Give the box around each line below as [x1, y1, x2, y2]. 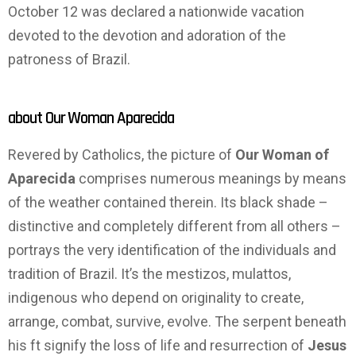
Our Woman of [235, 146, 329, 164]
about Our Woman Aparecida [8, 107, 174, 130]
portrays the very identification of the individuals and [8, 242, 336, 259]
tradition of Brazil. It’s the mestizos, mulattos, [8, 265, 291, 283]
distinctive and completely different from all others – [8, 218, 341, 235]
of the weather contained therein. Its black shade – [8, 194, 328, 211]
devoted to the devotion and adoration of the [8, 27, 286, 44]
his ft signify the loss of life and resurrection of [8, 337, 308, 354]
